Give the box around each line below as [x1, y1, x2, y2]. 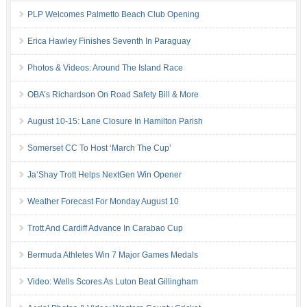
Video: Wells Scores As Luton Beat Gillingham [27, 277, 198, 287]
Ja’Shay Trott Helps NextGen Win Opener [27, 170, 182, 180]
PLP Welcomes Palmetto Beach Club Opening [27, 10, 199, 20]
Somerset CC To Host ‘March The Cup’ [27, 143, 171, 153]
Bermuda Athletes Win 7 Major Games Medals [27, 250, 198, 260]
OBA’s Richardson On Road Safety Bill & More [27, 90, 199, 100]
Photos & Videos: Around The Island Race [27, 63, 183, 73]
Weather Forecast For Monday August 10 [27, 197, 179, 207]
